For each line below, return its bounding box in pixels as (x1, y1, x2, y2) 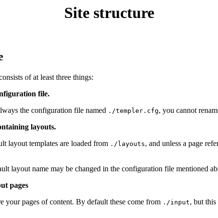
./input (163, 199, 190, 206)
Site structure (64, 4, 154, 21)
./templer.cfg (108, 107, 159, 115)
